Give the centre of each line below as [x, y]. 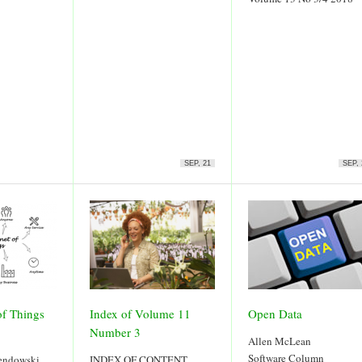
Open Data [275, 314]
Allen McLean [280, 341]
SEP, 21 [198, 163]
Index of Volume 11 [140, 314]
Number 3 [115, 332]
